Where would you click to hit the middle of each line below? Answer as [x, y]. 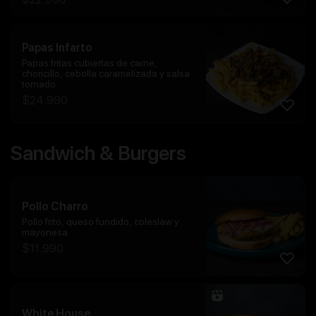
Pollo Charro [55, 206]
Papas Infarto [57, 48]
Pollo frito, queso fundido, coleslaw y [101, 221]
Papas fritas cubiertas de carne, [90, 63]
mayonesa [45, 232]
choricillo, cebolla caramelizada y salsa [106, 74]
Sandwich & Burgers [98, 153]
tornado [39, 84]
